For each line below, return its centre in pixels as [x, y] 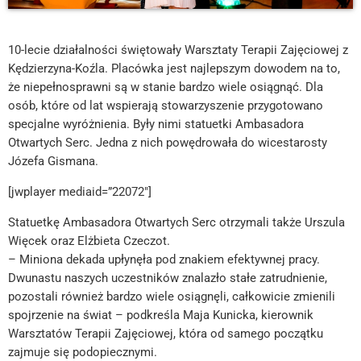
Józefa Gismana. [53, 161]
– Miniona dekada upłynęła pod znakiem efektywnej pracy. [164, 259]
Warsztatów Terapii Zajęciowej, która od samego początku [166, 333]
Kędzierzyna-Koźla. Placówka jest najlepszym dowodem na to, [174, 68]
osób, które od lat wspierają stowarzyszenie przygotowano [166, 105]
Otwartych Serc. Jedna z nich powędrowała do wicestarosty [168, 142]
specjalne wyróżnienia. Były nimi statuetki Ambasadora [156, 124]
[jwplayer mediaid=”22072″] [80, 191]
